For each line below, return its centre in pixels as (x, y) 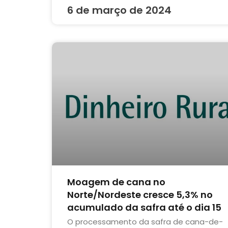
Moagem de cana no (116, 182)
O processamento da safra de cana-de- (145, 221)
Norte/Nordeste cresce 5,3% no (140, 194)
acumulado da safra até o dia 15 (144, 207)
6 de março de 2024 (119, 10)
